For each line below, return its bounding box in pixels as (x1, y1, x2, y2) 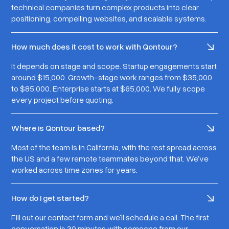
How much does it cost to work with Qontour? (11, 41, 178, 52)
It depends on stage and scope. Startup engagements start (11, 61, 217, 72)
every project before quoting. (11, 95, 114, 105)
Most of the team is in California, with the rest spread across (11, 142, 217, 153)
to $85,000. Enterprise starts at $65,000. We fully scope (11, 83, 205, 94)
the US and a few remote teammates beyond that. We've (11, 153, 209, 164)
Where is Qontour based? (11, 123, 105, 133)
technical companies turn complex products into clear (11, 2, 199, 13)
